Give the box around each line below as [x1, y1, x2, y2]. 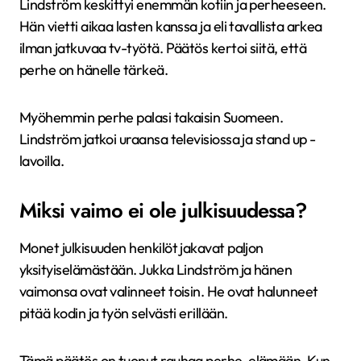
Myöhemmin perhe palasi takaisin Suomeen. [19, 108, 284, 127]
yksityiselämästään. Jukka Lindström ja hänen [19, 260, 293, 279]
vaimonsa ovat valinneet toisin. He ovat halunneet [19, 282, 318, 301]
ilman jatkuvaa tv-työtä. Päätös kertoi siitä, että [19, 39, 306, 57]
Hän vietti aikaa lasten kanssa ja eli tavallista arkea [19, 17, 322, 35]
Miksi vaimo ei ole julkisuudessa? [19, 196, 306, 226]
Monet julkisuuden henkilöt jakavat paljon [19, 239, 263, 257]
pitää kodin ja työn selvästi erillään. [19, 304, 228, 322]
